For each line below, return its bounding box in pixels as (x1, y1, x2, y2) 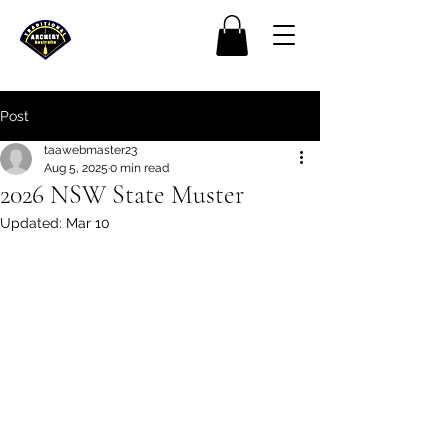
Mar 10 (66, 214, 110, 231)
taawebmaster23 (44, 142, 137, 157)
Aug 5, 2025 (44, 160, 108, 175)
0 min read (110, 160, 169, 175)
